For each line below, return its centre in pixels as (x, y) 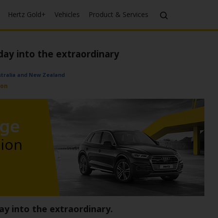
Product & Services (119, 14)
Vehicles (67, 14)
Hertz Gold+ (27, 14)
